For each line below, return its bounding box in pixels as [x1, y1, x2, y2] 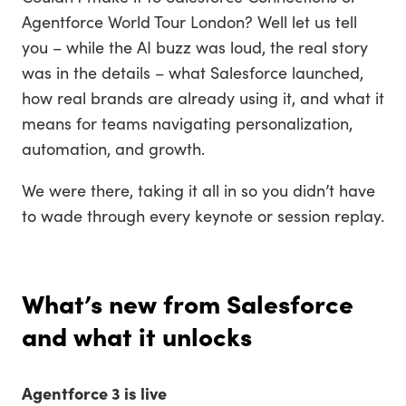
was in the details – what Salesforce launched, [22, 61, 363, 83]
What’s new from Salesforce [22, 285, 353, 321]
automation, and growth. [22, 137, 205, 159]
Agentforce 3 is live [22, 382, 167, 404]
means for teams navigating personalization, [22, 111, 353, 134]
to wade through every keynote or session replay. [22, 204, 384, 227]
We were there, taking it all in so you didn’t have [22, 179, 375, 201]
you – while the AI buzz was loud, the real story [22, 35, 368, 58]
